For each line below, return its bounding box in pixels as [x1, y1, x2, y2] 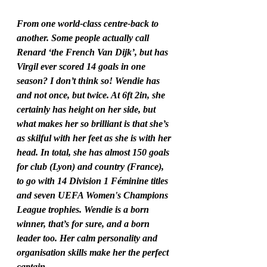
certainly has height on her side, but [17, 104, 158, 115]
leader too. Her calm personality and [17, 233, 160, 244]
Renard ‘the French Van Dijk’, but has [17, 47, 170, 58]
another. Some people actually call [17, 33, 151, 44]
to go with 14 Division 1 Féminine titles [17, 176, 170, 187]
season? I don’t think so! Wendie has [17, 76, 162, 86]
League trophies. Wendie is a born [17, 204, 151, 215]
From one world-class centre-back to [17, 18, 161, 29]
